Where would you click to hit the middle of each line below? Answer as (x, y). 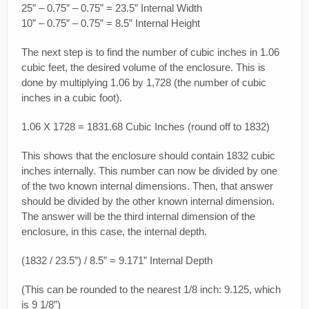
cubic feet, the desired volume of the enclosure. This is (143, 68)
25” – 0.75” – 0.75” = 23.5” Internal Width (112, 8)
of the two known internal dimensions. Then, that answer (147, 186)
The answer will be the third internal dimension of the (138, 217)
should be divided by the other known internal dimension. (148, 201)
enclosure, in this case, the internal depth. (114, 232)
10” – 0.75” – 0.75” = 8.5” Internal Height (111, 23)
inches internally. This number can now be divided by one (149, 171)
